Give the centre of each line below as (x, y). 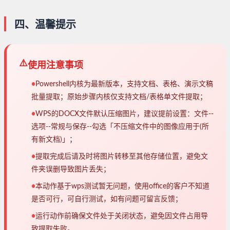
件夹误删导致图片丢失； (71, 170)
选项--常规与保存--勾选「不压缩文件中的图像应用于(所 (120, 127)
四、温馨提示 (45, 25)
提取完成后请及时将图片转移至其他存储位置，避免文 (122, 157)
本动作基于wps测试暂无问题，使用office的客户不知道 (122, 187)
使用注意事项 (55, 65)
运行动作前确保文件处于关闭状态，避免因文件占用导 (122, 216)
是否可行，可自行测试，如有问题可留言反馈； (107, 199)
